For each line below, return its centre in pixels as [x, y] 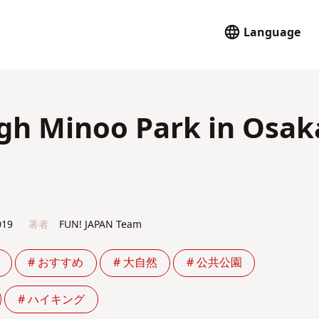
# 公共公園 [214, 263]
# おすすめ [56, 263]
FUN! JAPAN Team [101, 224]
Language [272, 32]
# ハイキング [51, 299]
